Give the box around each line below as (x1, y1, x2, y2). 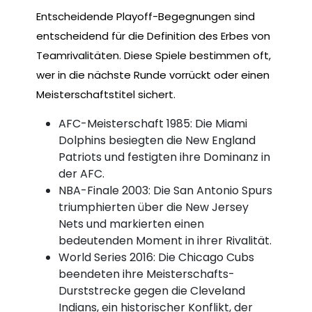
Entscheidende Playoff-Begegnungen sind (36, 8, 255, 24)
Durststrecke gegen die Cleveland (58, 282, 245, 299)
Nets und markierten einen (58, 215, 204, 232)
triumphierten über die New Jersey (58, 198, 249, 215)
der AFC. (58, 165, 104, 182)
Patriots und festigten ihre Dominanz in (58, 148, 270, 165)
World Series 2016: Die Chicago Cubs (58, 249, 254, 265)
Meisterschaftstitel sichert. (36, 86, 175, 102)
